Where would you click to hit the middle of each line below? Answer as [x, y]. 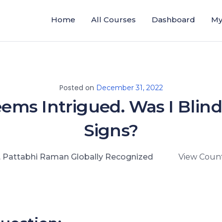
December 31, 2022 [129, 88]
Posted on [78, 88]
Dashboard [173, 20]
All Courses [113, 20]
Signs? [111, 131]
